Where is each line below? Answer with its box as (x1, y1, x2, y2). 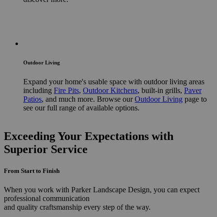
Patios (23, 95, 42, 104)
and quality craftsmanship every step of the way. (4, 202, 151, 211)
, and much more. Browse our (42, 95, 135, 104)
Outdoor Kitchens (83, 86, 138, 95)
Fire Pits (54, 86, 79, 95)
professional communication (4, 194, 90, 202)
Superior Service (4, 143, 88, 156)
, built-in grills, (138, 86, 184, 95)
